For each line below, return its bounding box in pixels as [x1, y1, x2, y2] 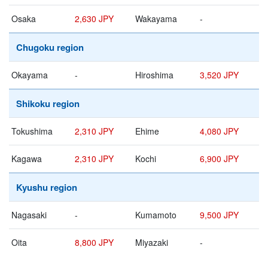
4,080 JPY [200, 125, 239, 138]
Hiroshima [135, 69, 173, 81]
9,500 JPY [200, 209, 239, 221]
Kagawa [11, 153, 42, 165]
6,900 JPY [200, 153, 239, 165]
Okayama [11, 69, 48, 81]
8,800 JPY [75, 236, 114, 249]
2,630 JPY [75, 13, 114, 25]
